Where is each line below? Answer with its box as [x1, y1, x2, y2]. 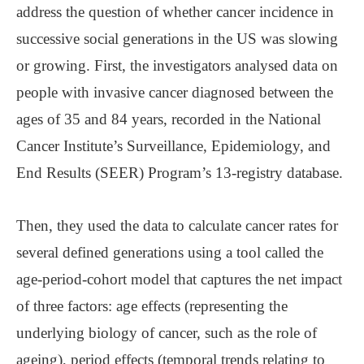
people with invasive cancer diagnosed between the [16, 83, 333, 101]
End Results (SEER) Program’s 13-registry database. [16, 163, 343, 181]
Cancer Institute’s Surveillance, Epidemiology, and [16, 136, 331, 154]
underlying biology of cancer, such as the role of [16, 323, 317, 341]
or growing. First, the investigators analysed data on [16, 56, 338, 74]
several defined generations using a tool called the [16, 243, 323, 261]
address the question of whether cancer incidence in [16, 2, 334, 20]
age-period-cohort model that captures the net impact [16, 270, 342, 288]
